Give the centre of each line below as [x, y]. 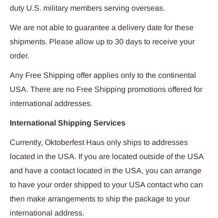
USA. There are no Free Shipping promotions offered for [106, 89]
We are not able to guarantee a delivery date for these [102, 27]
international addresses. [51, 103]
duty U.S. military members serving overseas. [87, 8]
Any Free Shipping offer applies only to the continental [103, 75]
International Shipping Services [68, 123]
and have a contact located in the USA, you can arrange [106, 171]
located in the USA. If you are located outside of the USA [107, 157]
